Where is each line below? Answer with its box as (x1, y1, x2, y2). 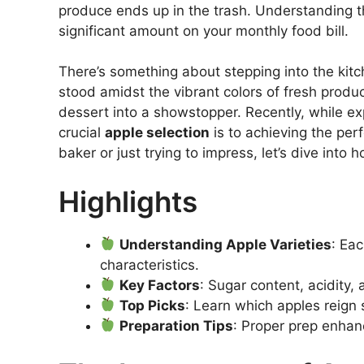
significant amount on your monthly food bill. (58, 22, 349, 39)
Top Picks (119, 297, 186, 314)
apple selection (105, 124, 210, 141)
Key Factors (119, 276, 201, 293)
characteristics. (100, 256, 199, 273)
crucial (58, 124, 105, 141)
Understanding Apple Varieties (119, 236, 332, 253)
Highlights (58, 184, 197, 219)
